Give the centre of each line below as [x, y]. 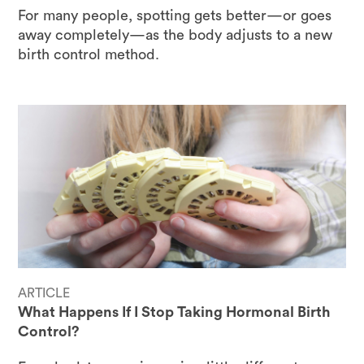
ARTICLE [44, 294]
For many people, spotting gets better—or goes [175, 15]
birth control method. [89, 54]
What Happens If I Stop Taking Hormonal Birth [175, 312]
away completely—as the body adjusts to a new [175, 35]
